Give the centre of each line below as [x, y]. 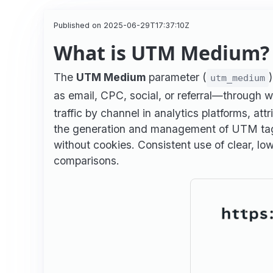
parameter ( [176, 77]
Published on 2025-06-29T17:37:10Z [122, 25]
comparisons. [87, 160]
